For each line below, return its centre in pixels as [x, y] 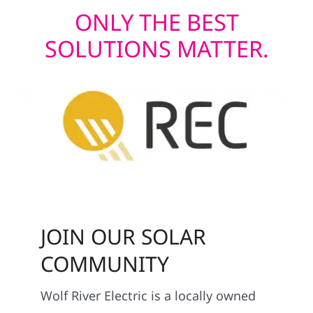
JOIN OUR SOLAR [124, 237]
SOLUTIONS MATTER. [156, 49]
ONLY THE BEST [156, 22]
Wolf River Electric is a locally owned [148, 296]
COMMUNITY [105, 264]
